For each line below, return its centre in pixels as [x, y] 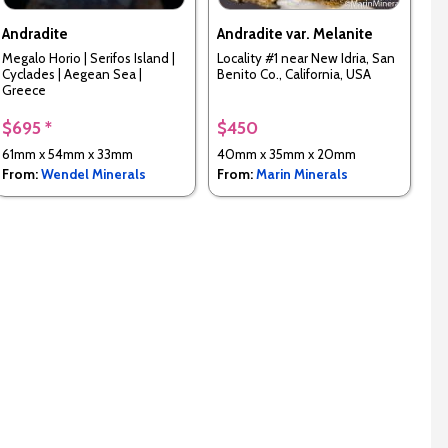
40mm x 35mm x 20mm [286, 154]
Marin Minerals [301, 174]
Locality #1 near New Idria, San [305, 58]
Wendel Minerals [93, 174]
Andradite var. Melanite [294, 34]
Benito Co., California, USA [293, 74]
